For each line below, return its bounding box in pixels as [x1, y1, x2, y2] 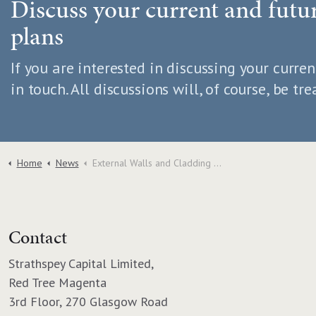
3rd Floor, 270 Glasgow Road [8, 293, 168, 310]
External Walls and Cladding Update [92, 157, 214, 169]
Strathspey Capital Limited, [8, 255, 154, 272]
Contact [8, 224, 67, 250]
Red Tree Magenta [8, 274, 107, 291]
